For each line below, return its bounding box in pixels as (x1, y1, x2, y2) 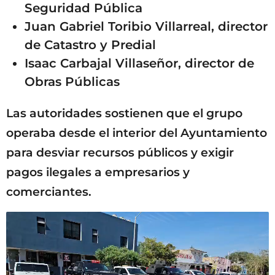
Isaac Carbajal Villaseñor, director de (25, 56, 254, 71)
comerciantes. (6, 184, 91, 199)
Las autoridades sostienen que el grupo (6, 106, 242, 120)
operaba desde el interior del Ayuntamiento (6, 125, 267, 140)
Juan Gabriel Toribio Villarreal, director (25, 19, 268, 34)
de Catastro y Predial (25, 37, 156, 53)
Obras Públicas (25, 74, 120, 90)
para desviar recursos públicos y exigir (6, 145, 234, 160)
